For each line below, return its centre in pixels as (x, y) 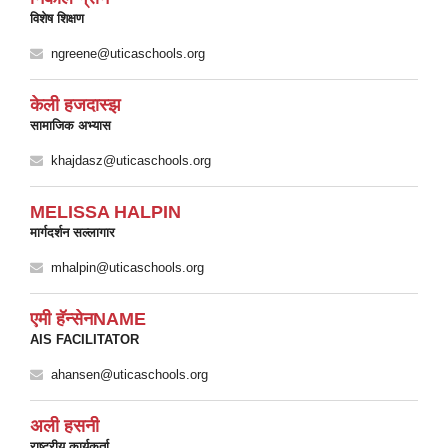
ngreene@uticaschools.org (128, 53)
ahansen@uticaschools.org (129, 374)
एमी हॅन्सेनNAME (88, 319)
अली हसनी (64, 426)
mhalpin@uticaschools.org (127, 267)
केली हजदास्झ (75, 105)
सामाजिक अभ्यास (70, 125)
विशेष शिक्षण (57, 18)
